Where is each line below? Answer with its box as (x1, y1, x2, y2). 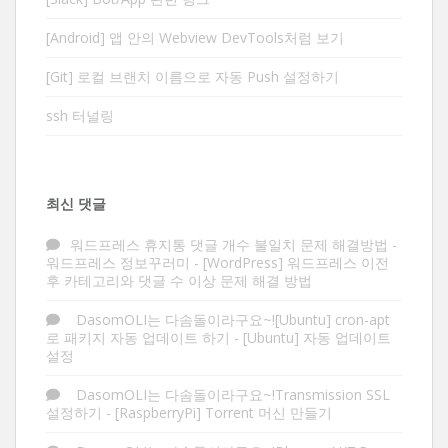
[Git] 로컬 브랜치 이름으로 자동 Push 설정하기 (46, 67, 339, 87)
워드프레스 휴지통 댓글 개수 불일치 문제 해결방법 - (70, 235, 397, 255)
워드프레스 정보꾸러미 (46, 253, 190, 273)
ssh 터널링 (46, 106, 114, 126)
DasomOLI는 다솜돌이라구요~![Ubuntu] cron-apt (70, 310, 390, 330)
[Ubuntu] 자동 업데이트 (243, 328, 391, 348)
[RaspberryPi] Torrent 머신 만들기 (115, 403, 332, 423)
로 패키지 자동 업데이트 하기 (46, 328, 230, 348)
